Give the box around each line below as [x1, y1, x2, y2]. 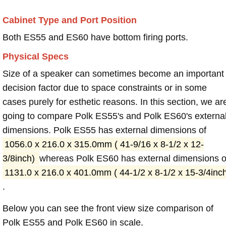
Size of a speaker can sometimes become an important [3, 68, 224, 79]
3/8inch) [3, 153, 37, 163]
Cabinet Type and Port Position [3, 15, 137, 25]
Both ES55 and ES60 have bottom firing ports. [3, 32, 188, 42]
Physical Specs [3, 51, 69, 62]
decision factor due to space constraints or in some [3, 82, 207, 93]
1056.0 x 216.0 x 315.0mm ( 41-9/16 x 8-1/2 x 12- [4, 139, 204, 149]
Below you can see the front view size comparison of [3, 203, 213, 213]
